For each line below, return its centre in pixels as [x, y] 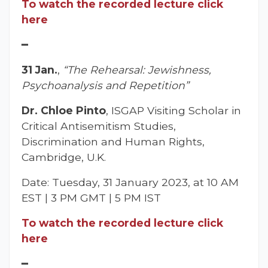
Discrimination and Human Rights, [113, 141]
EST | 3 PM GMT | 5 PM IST [91, 197]
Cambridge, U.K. [64, 157]
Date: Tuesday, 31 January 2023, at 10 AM [130, 182]
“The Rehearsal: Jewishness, [137, 69]
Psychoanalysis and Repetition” [105, 85]
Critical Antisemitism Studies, [99, 126]
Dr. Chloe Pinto [64, 110]
